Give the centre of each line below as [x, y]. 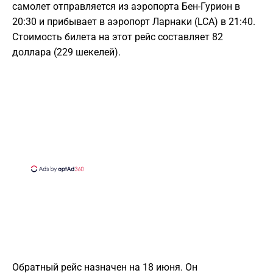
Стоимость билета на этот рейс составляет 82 [118, 37]
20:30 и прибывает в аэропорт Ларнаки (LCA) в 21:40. [134, 22]
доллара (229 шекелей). [66, 52]
